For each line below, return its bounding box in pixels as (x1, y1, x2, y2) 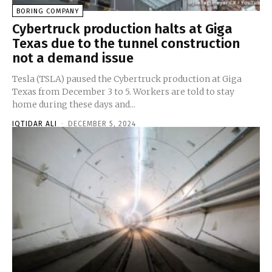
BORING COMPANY (16, 7, 79, 15)
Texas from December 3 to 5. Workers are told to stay (12, 86, 234, 97)
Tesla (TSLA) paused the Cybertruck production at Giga (12, 73, 242, 84)
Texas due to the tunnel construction (12, 35, 240, 52)
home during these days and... (12, 98, 135, 110)
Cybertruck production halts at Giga (12, 20, 233, 37)
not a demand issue (12, 49, 134, 66)
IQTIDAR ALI (12, 119, 57, 128)
